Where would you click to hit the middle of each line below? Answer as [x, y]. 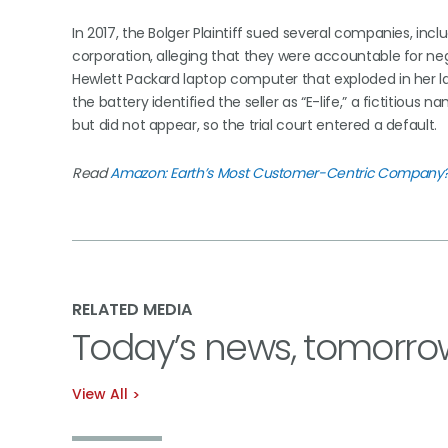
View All [100, 394]
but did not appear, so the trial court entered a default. [255, 125]
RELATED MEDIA [132, 309]
